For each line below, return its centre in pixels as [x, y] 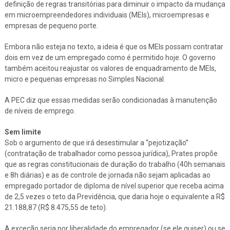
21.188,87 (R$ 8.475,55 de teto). [56, 207]
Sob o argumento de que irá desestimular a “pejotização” [96, 142]
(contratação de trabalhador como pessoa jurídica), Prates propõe [111, 153]
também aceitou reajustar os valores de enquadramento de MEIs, [110, 68]
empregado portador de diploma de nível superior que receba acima [114, 186]
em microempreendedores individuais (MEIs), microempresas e [107, 15]
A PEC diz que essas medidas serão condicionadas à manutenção [111, 100]
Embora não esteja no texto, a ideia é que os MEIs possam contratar [114, 46]
